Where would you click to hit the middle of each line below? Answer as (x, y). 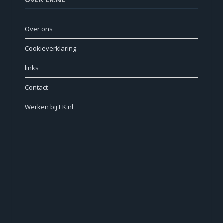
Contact (36, 87)
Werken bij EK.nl (49, 107)
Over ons (39, 29)
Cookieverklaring (51, 49)
